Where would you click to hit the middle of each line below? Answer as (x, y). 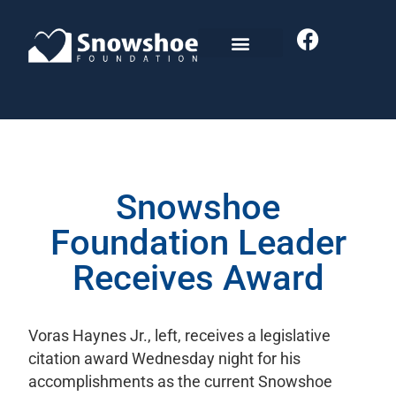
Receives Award (198, 278)
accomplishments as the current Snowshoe (180, 382)
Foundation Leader (198, 243)
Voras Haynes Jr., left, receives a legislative (179, 336)
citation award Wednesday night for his (164, 359)
